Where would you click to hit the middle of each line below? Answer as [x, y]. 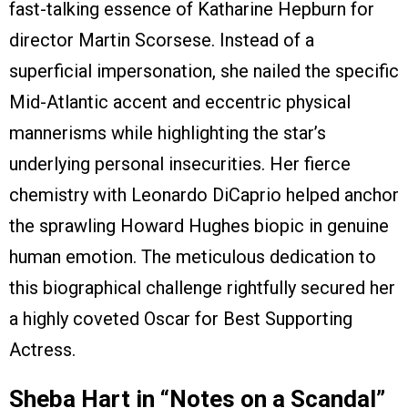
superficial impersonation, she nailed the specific [204, 71]
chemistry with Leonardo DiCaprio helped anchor [204, 195]
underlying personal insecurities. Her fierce [180, 164]
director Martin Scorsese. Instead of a [162, 41]
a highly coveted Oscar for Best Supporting [181, 319]
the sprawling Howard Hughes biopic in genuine [199, 226]
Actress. [42, 350]
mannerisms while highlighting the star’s [168, 133]
